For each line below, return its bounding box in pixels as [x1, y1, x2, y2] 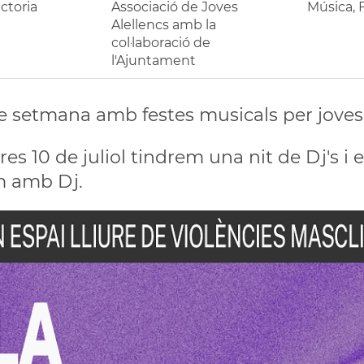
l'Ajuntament [111, 53, 197, 68]
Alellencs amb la [111, 17, 217, 32]
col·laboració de [111, 35, 211, 50]
